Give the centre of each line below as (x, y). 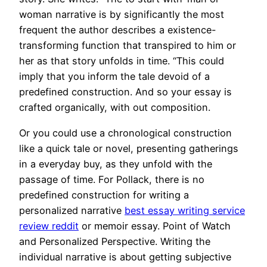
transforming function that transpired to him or (128, 46)
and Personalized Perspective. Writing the (115, 241)
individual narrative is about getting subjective (125, 257)
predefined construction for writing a (104, 195)
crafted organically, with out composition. (115, 108)
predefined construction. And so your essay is (125, 92)
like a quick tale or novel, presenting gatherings (129, 148)
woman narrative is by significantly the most (122, 15)
